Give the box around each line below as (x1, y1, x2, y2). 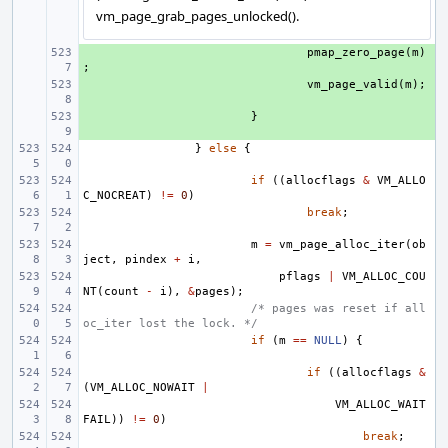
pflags (279, 270, 321, 283)
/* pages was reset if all (251, 302, 426, 315)
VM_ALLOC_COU (342, 270, 426, 283)
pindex (125, 253, 167, 266)
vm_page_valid (307, 78, 398, 91)
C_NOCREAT (83, 189, 146, 202)
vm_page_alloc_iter (279, 238, 405, 251)
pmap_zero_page (307, 46, 405, 59)
